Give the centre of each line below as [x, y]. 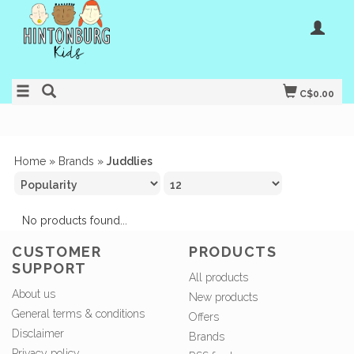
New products [223, 298]
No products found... [75, 220]
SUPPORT [49, 269]
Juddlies [130, 161]
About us [34, 294]
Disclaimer [38, 334]
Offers [204, 317]
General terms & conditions [78, 314]
